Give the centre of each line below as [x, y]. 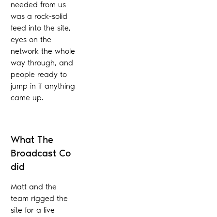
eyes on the [31, 39]
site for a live [33, 210]
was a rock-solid [39, 16]
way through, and [42, 62]
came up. [27, 97]
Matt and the [34, 186]
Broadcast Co [41, 153]
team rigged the [39, 198]
